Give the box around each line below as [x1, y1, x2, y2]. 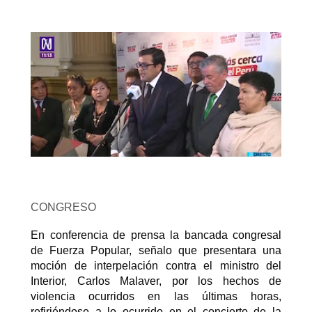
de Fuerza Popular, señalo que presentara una [31, 244, 281, 257]
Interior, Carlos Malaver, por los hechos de [31, 275, 281, 288]
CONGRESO [31, 201, 99, 214]
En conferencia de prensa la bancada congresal [31, 229, 281, 242]
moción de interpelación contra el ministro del [31, 260, 281, 272]
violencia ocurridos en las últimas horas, [31, 290, 281, 303]
